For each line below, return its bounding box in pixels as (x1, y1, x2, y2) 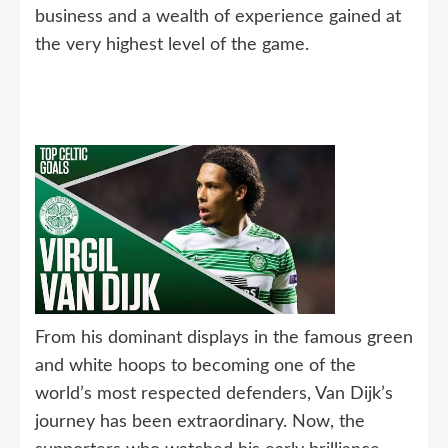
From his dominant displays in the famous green (35, 328, 413, 347)
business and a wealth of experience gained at (35, 8, 401, 27)
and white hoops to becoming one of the (35, 356, 356, 375)
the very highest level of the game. (35, 36, 309, 55)
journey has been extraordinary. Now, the (35, 412, 365, 431)
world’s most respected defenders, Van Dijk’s (35, 384, 393, 403)
